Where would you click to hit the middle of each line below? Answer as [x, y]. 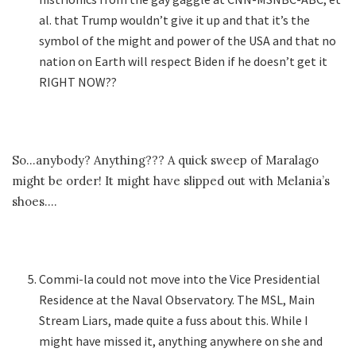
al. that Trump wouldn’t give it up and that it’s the [175, 20]
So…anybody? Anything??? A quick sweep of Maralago [165, 160]
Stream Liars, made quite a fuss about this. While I [174, 320]
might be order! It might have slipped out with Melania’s [171, 180]
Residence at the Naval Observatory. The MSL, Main [177, 299]
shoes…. [35, 201]
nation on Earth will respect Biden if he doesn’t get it [184, 62]
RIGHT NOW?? [78, 82]
